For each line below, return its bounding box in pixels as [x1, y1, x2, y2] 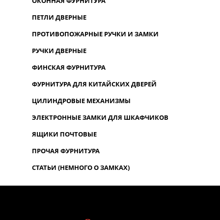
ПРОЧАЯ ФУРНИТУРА [31, 146, 100, 155]
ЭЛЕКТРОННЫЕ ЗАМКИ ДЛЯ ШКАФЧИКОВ [31, 112, 168, 122]
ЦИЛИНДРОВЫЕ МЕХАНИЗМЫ [31, 96, 131, 105]
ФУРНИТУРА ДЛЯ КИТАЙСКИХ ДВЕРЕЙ [31, 79, 157, 88]
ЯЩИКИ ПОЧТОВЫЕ [31, 129, 97, 138]
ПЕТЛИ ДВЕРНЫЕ [31, 12, 86, 22]
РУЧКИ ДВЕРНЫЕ [31, 46, 86, 55]
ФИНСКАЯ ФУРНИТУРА [31, 62, 106, 72]
